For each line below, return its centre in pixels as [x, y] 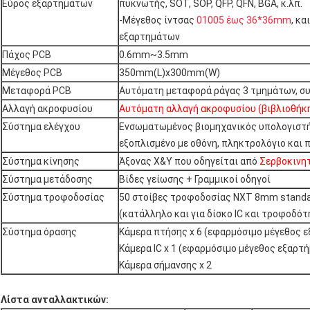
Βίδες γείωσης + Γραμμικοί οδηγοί [195, 180]
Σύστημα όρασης [39, 232]
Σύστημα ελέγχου [41, 127]
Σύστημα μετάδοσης [47, 180]
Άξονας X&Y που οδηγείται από [189, 162]
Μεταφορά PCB [37, 91]
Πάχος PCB [27, 55]
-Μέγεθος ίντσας [157, 20]
